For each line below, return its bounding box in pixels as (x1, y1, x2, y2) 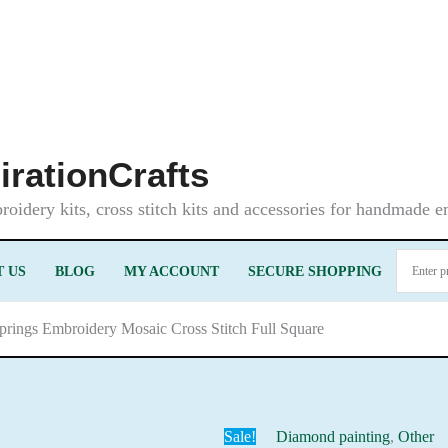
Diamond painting (276, 428, 391, 445)
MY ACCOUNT (123, 263, 219, 279)
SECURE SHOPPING (247, 263, 382, 279)
